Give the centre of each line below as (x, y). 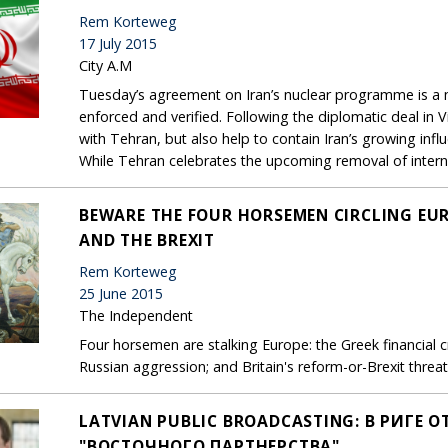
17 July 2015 (118, 43)
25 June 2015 (121, 293)
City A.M (105, 65)
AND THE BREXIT (147, 239)
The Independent (136, 315)
